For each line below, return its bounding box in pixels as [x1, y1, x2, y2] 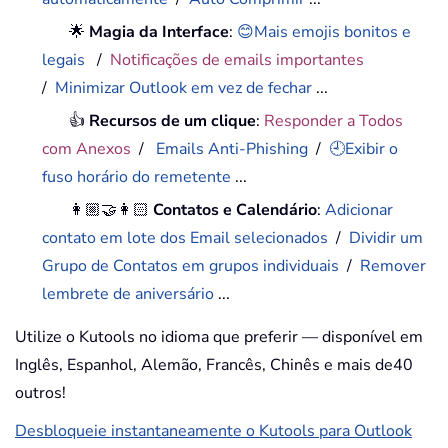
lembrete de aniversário [42, 282, 215, 305]
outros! [15, 381, 66, 404]
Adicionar [325, 198, 394, 221]
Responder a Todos [264, 109, 404, 132]
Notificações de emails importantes [110, 48, 365, 71]
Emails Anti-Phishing [156, 137, 309, 160]
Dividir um [349, 226, 424, 249]
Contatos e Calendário [153, 198, 318, 221]
